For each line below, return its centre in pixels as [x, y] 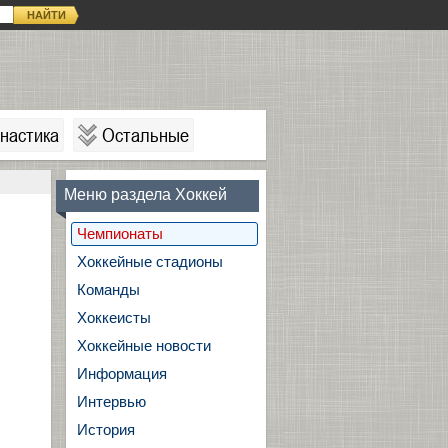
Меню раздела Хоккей [145, 194]
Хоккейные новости [144, 345]
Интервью [111, 401]
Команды [108, 289]
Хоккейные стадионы [150, 261]
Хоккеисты [114, 317]
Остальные [145, 135]
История [106, 429]
